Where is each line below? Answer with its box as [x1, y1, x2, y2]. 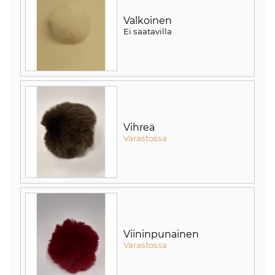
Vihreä [123, 121, 155, 133]
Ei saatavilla [123, 26, 172, 36]
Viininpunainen [123, 228, 199, 240]
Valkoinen [123, 14, 172, 26]
